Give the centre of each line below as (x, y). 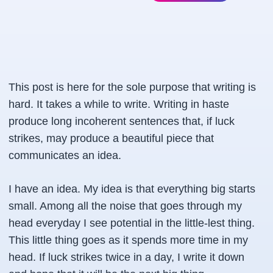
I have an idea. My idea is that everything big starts (132, 189)
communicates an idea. (65, 155)
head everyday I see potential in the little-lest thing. (132, 223)
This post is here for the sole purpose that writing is (132, 87)
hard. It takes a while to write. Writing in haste (119, 104)
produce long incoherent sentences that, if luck (122, 121)
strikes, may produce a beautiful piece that (111, 138)
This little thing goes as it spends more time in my (128, 240)
